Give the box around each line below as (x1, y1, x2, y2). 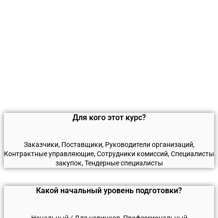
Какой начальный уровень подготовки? (36, 186, 182, 196)
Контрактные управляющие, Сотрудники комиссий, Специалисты (4, 150, 214, 158)
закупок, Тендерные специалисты (55, 159, 163, 167)
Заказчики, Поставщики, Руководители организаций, (23, 141, 195, 149)
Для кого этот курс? (72, 112, 146, 122)
